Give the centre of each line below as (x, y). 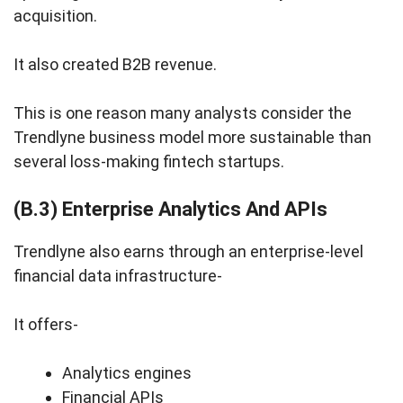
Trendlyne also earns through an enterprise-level (188, 252)
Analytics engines (127, 373)
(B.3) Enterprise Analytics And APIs (170, 210)
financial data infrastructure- (118, 276)
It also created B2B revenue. (115, 65)
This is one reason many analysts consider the (183, 113)
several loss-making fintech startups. (149, 162)
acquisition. (55, 16)
